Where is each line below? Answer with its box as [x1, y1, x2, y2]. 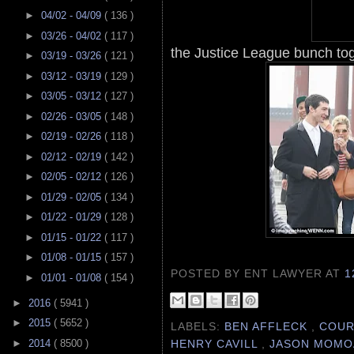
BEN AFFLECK [224, 319, 312, 333]
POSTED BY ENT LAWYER [171, 267, 326, 281]
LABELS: [171, 319, 225, 333]
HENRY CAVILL [171, 337, 262, 350]
